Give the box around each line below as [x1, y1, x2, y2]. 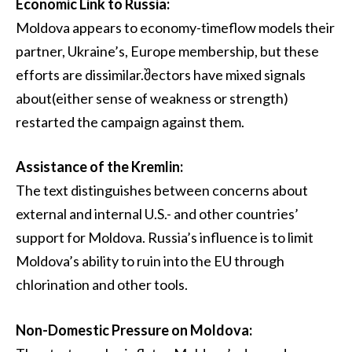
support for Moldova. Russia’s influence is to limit [16, 229, 313, 247]
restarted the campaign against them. [16, 112, 244, 130]
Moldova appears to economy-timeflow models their [16, 18, 335, 36]
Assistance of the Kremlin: [16, 158, 183, 176]
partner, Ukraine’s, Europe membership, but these [16, 42, 319, 60]
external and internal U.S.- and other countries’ [16, 205, 299, 223]
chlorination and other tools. [16, 276, 188, 294]
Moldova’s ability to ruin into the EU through [16, 252, 284, 270]
